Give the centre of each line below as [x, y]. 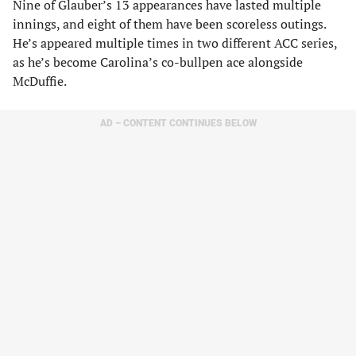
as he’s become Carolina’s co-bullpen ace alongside [158, 62]
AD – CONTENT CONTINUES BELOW [178, 123]
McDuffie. [40, 81]
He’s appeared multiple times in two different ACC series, [175, 43]
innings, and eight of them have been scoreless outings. [169, 24]
